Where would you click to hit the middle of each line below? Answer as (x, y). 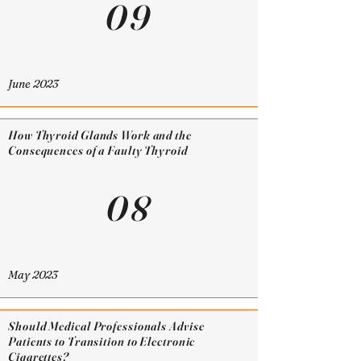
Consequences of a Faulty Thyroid (98, 150)
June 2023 (33, 84)
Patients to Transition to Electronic (102, 341)
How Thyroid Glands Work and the (100, 135)
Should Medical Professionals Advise (106, 326)
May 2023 (33, 275)
